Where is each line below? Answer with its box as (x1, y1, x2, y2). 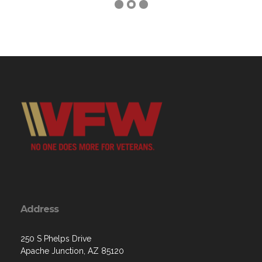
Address (20, 204, 58, 215)
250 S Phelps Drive (20, 234, 91, 244)
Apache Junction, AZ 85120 (20, 246, 124, 256)
